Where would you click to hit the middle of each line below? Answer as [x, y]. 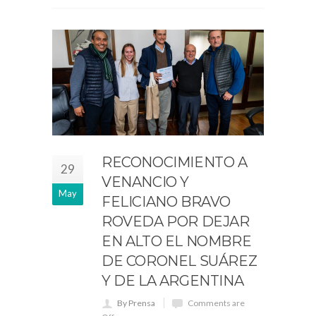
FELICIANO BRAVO [166, 202]
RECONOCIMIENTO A [175, 163]
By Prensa [136, 303]
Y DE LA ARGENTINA [173, 281]
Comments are [216, 303]
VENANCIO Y [145, 182]
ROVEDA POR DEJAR [176, 222]
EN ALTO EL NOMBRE [177, 242]
